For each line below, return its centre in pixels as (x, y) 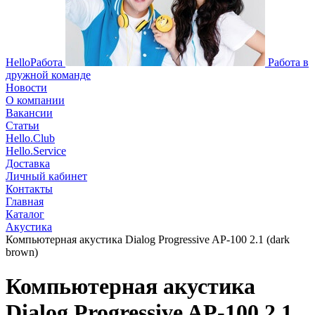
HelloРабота (34, 62)
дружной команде (48, 75)
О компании (35, 100)
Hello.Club (30, 138)
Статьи (22, 126)
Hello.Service (36, 151)
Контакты (29, 189)
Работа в (288, 62)
